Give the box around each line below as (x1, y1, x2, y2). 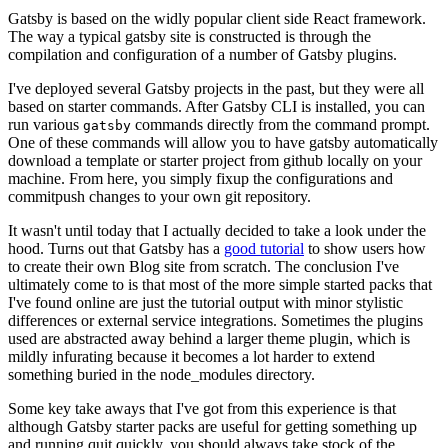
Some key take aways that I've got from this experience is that (8, 399, 396, 417)
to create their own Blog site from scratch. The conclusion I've (8, 257, 399, 275)
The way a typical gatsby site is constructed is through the (8, 27, 371, 45)
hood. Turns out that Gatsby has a (8, 239, 224, 257)
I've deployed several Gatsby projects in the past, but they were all (8, 79, 424, 97)
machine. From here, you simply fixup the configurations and (8, 169, 393, 187)
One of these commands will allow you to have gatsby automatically (8, 133, 438, 151)
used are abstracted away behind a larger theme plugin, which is (8, 329, 410, 347)
